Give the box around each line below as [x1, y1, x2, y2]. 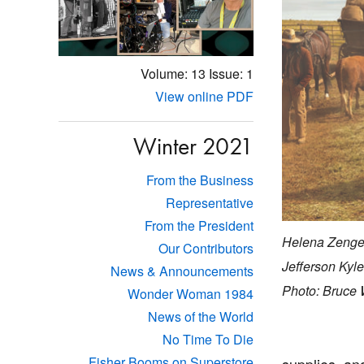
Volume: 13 [141, 64, 206, 84]
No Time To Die [162, 330, 253, 349]
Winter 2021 [133, 131, 253, 162]
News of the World [148, 307, 253, 327]
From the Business [146, 171, 253, 190]
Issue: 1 [206, 64, 253, 84]
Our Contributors [158, 239, 253, 258]
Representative [166, 193, 253, 213]
